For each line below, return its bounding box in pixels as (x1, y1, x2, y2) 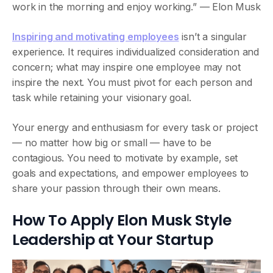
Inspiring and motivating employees (12, 30, 179, 43)
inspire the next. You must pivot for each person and (12, 76, 252, 88)
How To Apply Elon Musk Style (12, 210, 231, 231)
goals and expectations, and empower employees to (12, 167, 249, 179)
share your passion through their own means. (12, 182, 221, 194)
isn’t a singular (179, 30, 247, 43)
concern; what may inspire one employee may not (12, 61, 241, 73)
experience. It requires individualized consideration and (12, 46, 260, 58)
